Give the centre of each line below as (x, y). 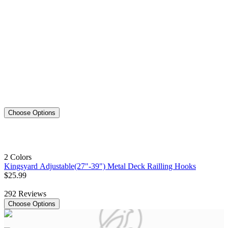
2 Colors (18, 157)
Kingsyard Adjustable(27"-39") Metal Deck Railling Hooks (100, 166)
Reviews (32, 194)
